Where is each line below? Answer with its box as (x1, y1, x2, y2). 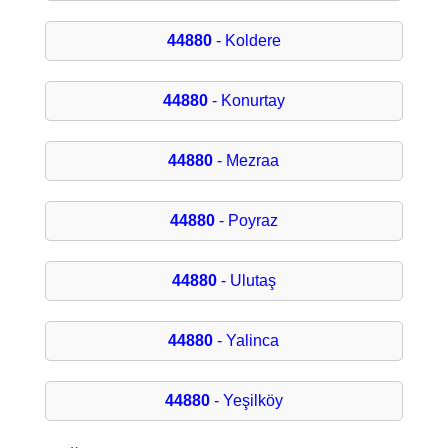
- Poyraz (214, 212, 278, 230)
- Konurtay (207, 92, 285, 110)
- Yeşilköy (209, 392, 283, 410)
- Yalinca (213, 332, 280, 350)
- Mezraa (213, 152, 280, 170)
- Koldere (211, 32, 281, 50)
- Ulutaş (216, 272, 276, 290)
